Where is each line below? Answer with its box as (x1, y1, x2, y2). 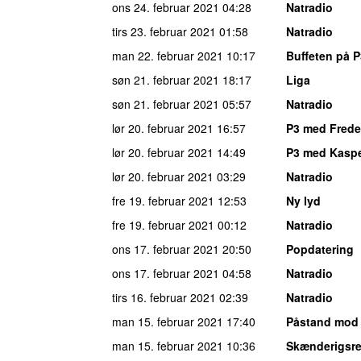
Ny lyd (286, 192, 321, 209)
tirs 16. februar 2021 (112, 288, 216, 305)
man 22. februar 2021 (112, 47, 223, 64)
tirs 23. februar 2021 (112, 23, 216, 39)
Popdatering (286, 240, 354, 257)
